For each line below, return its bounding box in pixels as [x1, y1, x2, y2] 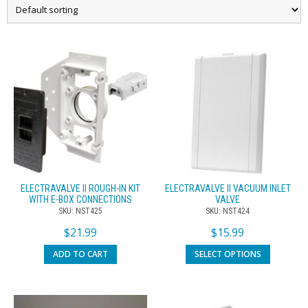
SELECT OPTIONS [194, 247, 261, 260]
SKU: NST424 [206, 206, 250, 216]
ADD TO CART [53, 247, 108, 260]
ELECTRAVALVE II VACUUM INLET [164, 182, 291, 194]
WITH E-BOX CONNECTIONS [29, 193, 132, 205]
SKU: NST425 [58, 206, 102, 216]
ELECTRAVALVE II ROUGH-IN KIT [21, 182, 140, 194]
